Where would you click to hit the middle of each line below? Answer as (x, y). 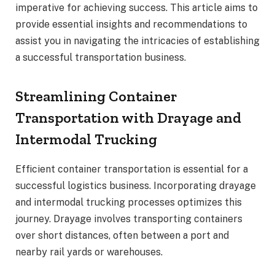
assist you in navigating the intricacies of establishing (137, 41)
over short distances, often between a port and (122, 236)
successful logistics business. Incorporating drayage (136, 186)
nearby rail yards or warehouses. (89, 252)
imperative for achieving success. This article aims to (137, 8)
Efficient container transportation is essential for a (132, 169)
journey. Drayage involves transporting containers (129, 219)
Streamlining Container (96, 96)
